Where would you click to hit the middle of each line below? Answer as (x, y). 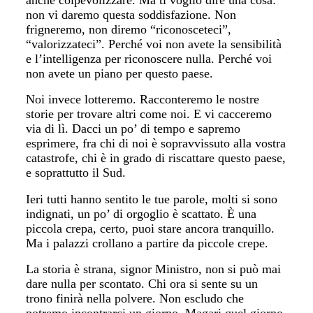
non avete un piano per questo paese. (120, 73)
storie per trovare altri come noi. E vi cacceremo (149, 114)
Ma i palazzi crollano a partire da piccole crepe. (147, 243)
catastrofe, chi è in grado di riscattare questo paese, (156, 158)
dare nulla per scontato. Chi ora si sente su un (142, 284)
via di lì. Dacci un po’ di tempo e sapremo (133, 129)
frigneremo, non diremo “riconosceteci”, (129, 29)
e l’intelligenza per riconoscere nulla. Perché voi (149, 58)
